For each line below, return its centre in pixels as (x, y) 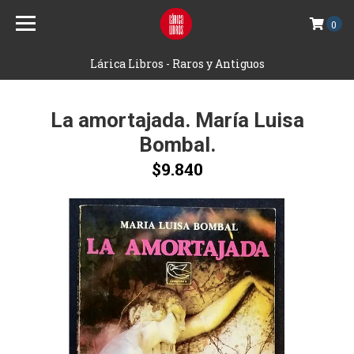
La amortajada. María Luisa (177, 120)
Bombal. (177, 145)
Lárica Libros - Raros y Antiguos (177, 64)
